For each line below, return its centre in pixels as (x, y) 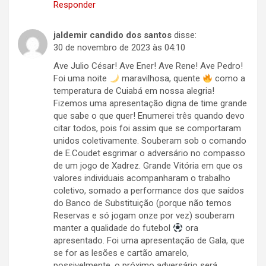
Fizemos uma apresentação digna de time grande (150, 104)
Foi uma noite (81, 79)
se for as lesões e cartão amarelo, (121, 253)
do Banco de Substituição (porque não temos (142, 203)
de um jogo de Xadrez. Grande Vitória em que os (148, 166)
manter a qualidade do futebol (113, 228)
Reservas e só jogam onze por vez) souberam (144, 216)
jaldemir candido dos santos (113, 35)
